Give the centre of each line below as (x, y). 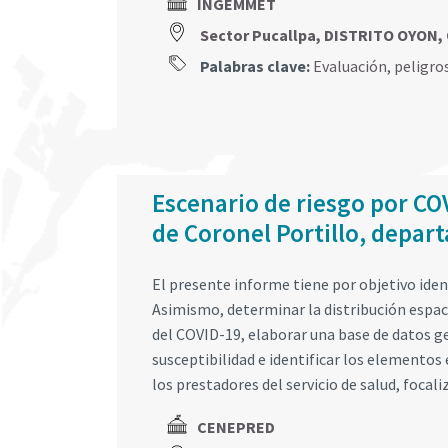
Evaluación (350, 65)
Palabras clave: (253, 65)
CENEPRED (236, 427)
